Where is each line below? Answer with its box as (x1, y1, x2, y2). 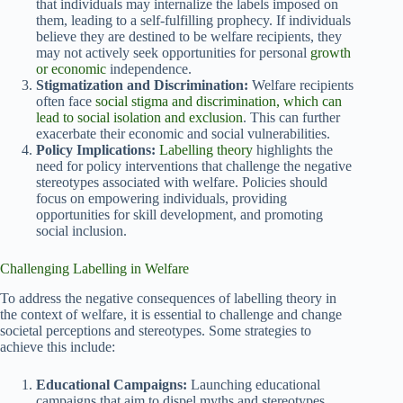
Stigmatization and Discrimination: (36, 77, 248, 94)
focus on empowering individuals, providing (36, 191, 287, 207)
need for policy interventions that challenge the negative (36, 158, 352, 175)
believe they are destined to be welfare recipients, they (36, 29, 342, 45)
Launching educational (187, 377, 320, 393)
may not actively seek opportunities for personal (36, 45, 310, 61)
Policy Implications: (36, 142, 156, 158)
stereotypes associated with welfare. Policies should (36, 175, 327, 191)
